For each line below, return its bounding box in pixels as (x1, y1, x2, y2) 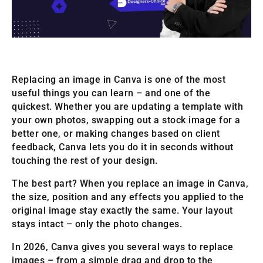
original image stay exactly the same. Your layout (12, 205, 233, 217)
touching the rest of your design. (12, 155, 158, 167)
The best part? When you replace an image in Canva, (12, 178, 248, 190)
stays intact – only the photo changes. (12, 218, 182, 230)
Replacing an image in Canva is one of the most (12, 74, 225, 86)
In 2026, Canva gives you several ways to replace (12, 241, 233, 253)
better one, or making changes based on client (12, 128, 220, 140)
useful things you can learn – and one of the (12, 87, 210, 99)
